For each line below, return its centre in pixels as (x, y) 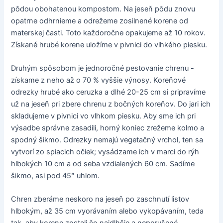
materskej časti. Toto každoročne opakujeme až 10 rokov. (109, 33)
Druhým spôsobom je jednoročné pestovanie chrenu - (103, 68)
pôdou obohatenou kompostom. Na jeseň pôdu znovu (103, 9)
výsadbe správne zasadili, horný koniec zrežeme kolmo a (108, 128)
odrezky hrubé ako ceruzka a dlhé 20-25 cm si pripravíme (109, 92)
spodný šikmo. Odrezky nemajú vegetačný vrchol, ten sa (107, 140)
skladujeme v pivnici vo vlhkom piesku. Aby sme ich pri (104, 116)
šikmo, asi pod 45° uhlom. (56, 176)
